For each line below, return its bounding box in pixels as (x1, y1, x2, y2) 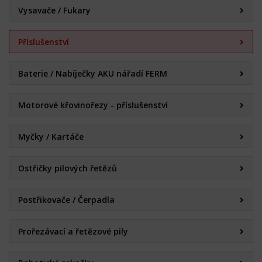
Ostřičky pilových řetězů (18, 163, 117, 174)
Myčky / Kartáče (18, 131, 84, 142)
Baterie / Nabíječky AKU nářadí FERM (18, 68, 167, 79)
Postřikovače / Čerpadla (18, 194, 115, 205)
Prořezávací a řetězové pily (18, 226, 128, 237)
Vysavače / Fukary (18, 5, 91, 16)
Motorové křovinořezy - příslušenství (18, 99, 168, 111)
